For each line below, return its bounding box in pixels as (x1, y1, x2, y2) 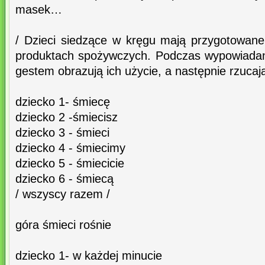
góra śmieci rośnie (15, 218, 111, 232)
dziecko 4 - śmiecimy (15, 141, 125, 155)
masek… (15, 3, 62, 17)
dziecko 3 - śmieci (15, 126, 109, 140)
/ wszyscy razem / (15, 188, 110, 201)
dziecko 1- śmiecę (15, 95, 110, 109)
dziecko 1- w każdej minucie (15, 249, 162, 263)
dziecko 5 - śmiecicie (15, 157, 124, 170)
